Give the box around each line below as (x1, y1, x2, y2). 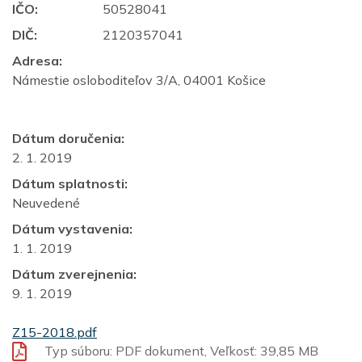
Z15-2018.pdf (12, 324, 97, 340)
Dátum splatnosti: (12, 175, 128, 192)
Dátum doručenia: (12, 130, 124, 146)
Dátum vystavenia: (12, 221, 133, 237)
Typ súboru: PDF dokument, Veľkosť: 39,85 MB (44, 343, 318, 359)
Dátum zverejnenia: (12, 266, 137, 282)
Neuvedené (12, 195, 80, 211)
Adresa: (12, 53, 62, 69)
